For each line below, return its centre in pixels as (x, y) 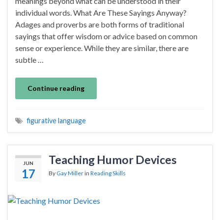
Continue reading (56, 88)
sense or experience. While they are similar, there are (102, 48)
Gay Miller (70, 173)
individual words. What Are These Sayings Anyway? (101, 12)
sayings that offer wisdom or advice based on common (106, 36)
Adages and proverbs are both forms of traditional (100, 24)
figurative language (56, 120)
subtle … (29, 59)
